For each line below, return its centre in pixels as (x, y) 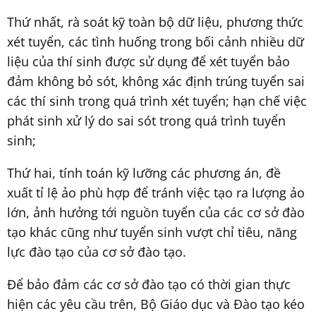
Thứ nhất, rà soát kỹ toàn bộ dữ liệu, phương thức (155, 22)
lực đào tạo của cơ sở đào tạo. (97, 251)
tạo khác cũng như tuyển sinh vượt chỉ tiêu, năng (152, 232)
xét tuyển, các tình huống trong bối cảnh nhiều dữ (156, 41)
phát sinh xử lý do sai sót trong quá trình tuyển (146, 120)
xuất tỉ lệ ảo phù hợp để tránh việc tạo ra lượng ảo (156, 192)
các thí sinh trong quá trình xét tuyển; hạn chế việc (157, 101)
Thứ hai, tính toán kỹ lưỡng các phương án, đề (144, 172)
